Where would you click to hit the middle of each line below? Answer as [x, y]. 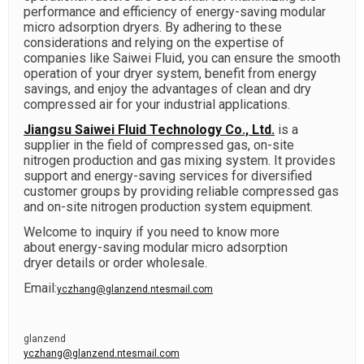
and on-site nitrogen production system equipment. [168, 207]
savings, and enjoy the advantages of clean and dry [167, 89]
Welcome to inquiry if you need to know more [152, 232]
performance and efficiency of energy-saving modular [175, 12]
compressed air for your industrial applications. [157, 104]
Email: [40, 288]
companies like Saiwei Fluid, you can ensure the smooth [182, 58]
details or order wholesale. [130, 263]
